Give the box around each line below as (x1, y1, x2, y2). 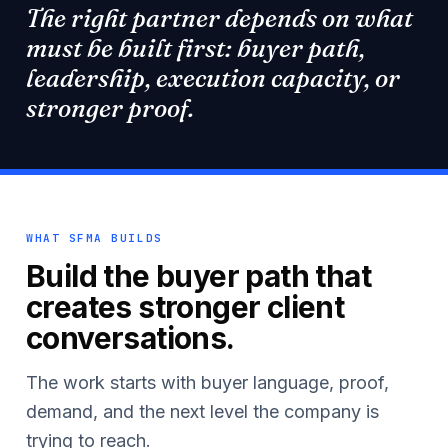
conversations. (26, 320, 235, 356)
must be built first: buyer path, (26, 33, 365, 63)
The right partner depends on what (26, 3, 413, 33)
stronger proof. (26, 93, 194, 123)
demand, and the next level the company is (26, 401, 379, 422)
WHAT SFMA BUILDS (26, 231, 163, 245)
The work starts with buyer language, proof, (26, 372, 389, 393)
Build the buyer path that (26, 258, 371, 294)
